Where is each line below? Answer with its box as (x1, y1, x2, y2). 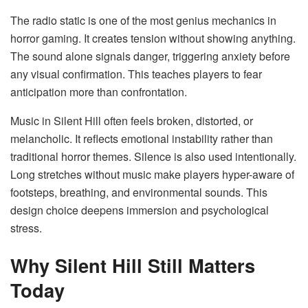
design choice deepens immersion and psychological (10, 202, 269, 219)
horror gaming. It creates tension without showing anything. (10, 30, 296, 47)
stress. (10, 220, 42, 236)
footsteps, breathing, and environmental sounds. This (10, 184, 267, 201)
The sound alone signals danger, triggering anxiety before (10, 48, 290, 65)
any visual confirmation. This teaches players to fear (10, 66, 262, 82)
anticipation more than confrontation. (10, 84, 187, 100)
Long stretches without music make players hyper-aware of (10, 166, 294, 183)
